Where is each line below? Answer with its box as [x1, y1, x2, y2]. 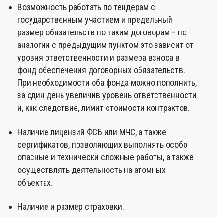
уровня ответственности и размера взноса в [17, 52, 180, 62]
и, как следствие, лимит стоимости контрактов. [17, 103, 190, 113]
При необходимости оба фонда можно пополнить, [17, 77, 197, 88]
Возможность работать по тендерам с [17, 2, 155, 12]
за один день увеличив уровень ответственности [17, 90, 197, 100]
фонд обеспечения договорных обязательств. [17, 65, 185, 75]
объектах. [17, 177, 53, 187]
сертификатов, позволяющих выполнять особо [17, 139, 187, 150]
